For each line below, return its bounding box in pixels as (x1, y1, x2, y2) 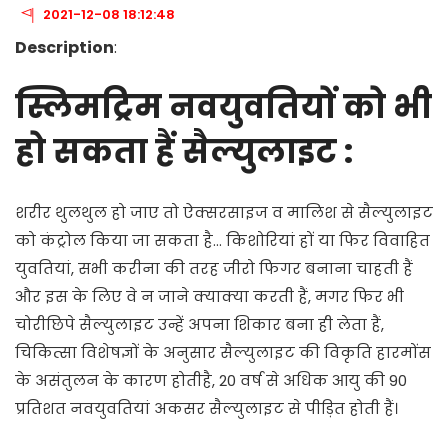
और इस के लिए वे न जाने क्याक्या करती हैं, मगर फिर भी (15, 286, 404, 307)
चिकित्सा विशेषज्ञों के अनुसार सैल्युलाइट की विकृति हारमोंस (15, 342, 431, 363)
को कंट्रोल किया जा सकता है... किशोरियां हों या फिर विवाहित (15, 230, 430, 251)
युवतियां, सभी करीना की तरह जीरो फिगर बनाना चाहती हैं (15, 258, 413, 279)
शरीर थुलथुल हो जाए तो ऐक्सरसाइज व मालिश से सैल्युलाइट (15, 202, 433, 223)
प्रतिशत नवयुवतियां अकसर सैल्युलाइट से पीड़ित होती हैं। (15, 398, 398, 419)
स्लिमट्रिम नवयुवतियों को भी (15, 84, 432, 129)
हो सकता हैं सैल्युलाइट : (15, 129, 353, 174)
